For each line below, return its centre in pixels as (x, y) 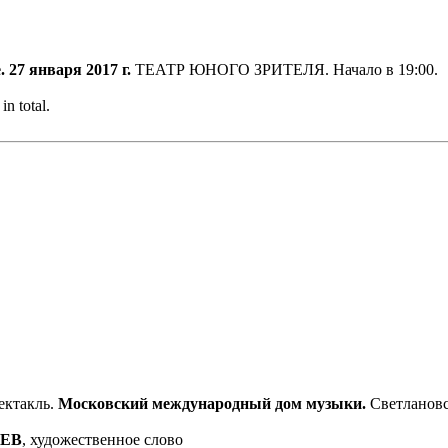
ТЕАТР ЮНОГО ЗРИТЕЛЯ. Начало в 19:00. (286, 70)
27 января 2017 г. (72, 70)
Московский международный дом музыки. (214, 403)
